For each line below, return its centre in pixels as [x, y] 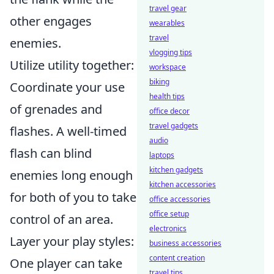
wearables [167, 23]
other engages [51, 21]
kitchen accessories [183, 184]
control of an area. [61, 220]
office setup [169, 214]
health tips [167, 96]
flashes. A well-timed [68, 131]
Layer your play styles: [72, 242]
